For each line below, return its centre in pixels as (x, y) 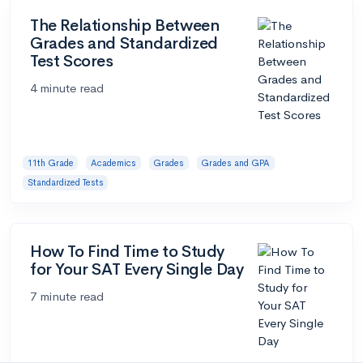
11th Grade (50, 162)
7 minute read (67, 296)
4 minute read (67, 88)
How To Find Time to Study (128, 251)
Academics (113, 162)
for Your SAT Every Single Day (137, 269)
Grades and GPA (236, 162)
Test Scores (72, 61)
